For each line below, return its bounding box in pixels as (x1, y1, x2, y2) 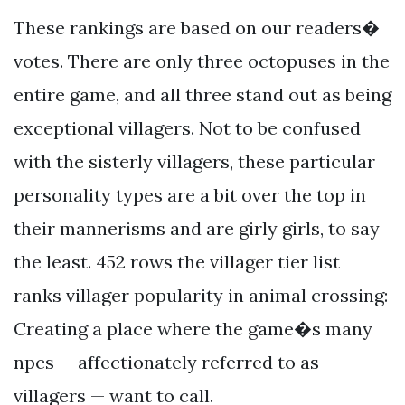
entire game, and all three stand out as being (14, 82, 391, 106)
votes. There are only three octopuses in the (14, 49, 390, 72)
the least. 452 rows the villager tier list (14, 250, 340, 273)
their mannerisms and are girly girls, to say (14, 216, 380, 240)
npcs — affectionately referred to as (14, 350, 319, 373)
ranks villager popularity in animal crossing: (14, 283, 388, 306)
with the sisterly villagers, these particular (14, 149, 375, 173)
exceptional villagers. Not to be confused (14, 116, 361, 139)
